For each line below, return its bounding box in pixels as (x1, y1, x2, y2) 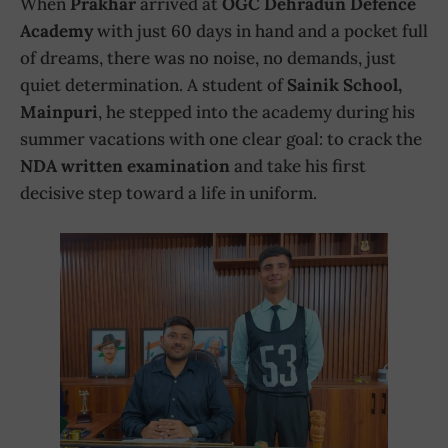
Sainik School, (287, 74, 402, 97)
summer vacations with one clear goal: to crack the (20, 128, 422, 151)
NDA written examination (20, 155, 230, 178)
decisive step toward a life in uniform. (20, 182, 317, 205)
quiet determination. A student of (20, 74, 287, 97)
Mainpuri (20, 101, 98, 124)
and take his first (230, 155, 366, 178)
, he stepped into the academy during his (98, 101, 415, 124)
